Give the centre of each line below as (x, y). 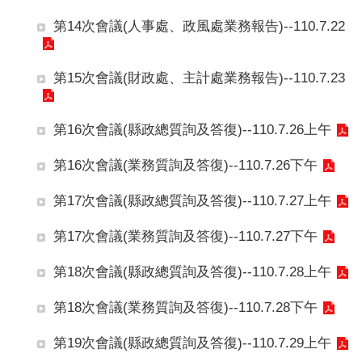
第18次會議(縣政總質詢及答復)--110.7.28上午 (192, 271)
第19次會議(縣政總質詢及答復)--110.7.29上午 (192, 343)
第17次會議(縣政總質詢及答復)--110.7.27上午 (192, 200)
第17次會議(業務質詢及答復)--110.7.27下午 (185, 236)
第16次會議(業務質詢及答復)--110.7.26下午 (185, 165)
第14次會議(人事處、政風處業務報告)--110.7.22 (199, 26)
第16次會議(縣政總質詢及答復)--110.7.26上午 (192, 129)
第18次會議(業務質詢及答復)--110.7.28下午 (185, 307)
